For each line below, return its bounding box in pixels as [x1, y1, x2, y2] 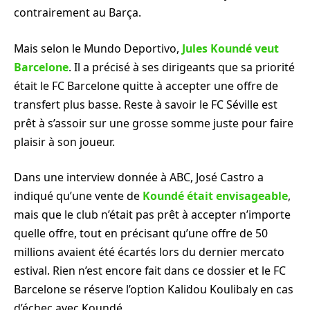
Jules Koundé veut [182, 40, 279, 56]
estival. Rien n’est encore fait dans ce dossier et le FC [14, 263, 286, 279]
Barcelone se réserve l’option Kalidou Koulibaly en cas [14, 282, 293, 298]
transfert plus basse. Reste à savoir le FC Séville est [14, 96, 277, 112]
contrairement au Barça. [14, 5, 141, 21]
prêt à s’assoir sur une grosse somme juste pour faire [14, 115, 293, 131]
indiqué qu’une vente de [14, 188, 140, 204]
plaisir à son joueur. [14, 134, 115, 149]
